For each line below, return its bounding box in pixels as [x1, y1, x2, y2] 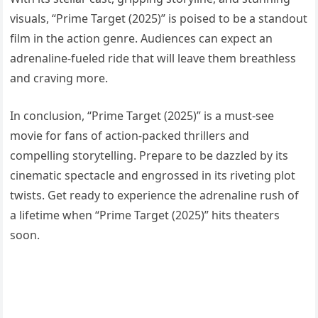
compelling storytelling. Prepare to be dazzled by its [10, 147, 289, 163]
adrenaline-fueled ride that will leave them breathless [10, 50, 297, 66]
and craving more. [10, 70, 109, 86]
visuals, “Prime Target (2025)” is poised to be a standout [10, 10, 308, 26]
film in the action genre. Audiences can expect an [10, 30, 273, 46]
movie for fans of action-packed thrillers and [10, 127, 250, 143]
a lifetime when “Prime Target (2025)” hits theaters [10, 207, 280, 223]
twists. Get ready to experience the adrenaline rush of [10, 187, 300, 203]
